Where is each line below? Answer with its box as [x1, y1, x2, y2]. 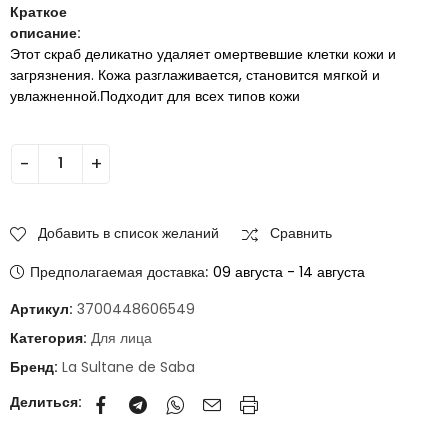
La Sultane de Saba [62, 356, 195, 377]
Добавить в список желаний [38, 222, 219, 243]
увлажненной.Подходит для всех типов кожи [10, 85, 300, 106]
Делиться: [10, 391, 82, 412]
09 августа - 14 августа [213, 261, 366, 282]
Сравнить [270, 222, 333, 243]
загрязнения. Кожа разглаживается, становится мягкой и [10, 64, 380, 85]
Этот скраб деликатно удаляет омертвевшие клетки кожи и [10, 43, 396, 64]
